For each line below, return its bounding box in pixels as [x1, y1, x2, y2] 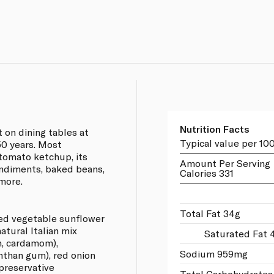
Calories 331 [179, 166, 234, 179]
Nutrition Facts [179, 122, 250, 135]
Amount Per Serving [179, 157, 270, 169]
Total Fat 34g [179, 207, 240, 219]
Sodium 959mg [179, 247, 248, 259]
